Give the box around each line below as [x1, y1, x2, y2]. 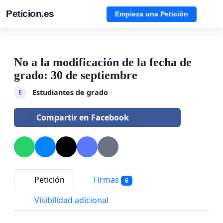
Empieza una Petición [115, 9, 188, 18]
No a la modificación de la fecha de [14, 56, 192, 69]
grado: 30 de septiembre [14, 69, 137, 82]
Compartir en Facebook [36, 111, 129, 123]
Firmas [92, 174, 121, 185]
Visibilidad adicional [32, 195, 109, 206]
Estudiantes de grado [32, 87, 108, 97]
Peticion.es [6, 8, 54, 19]
